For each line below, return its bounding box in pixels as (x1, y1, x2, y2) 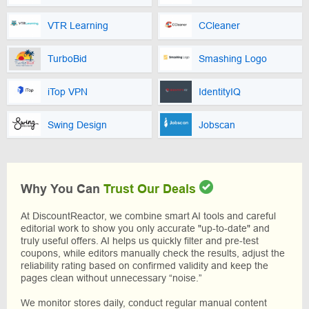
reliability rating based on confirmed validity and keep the (21, 260, 268, 272)
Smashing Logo (198, 53, 267, 65)
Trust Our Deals (103, 181, 196, 196)
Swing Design (48, 119, 107, 130)
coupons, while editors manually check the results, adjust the (21, 248, 285, 259)
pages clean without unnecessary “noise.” (21, 272, 202, 284)
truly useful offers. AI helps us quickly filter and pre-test (21, 235, 259, 247)
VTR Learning (48, 20, 108, 32)
